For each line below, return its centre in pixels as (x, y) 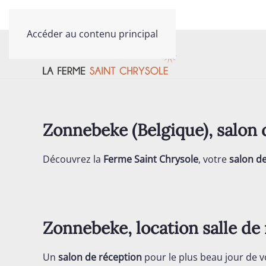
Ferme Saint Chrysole (151, 159)
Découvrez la (73, 159)
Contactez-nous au (62, 15)
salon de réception (100, 257)
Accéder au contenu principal (92, 34)
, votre (214, 159)
